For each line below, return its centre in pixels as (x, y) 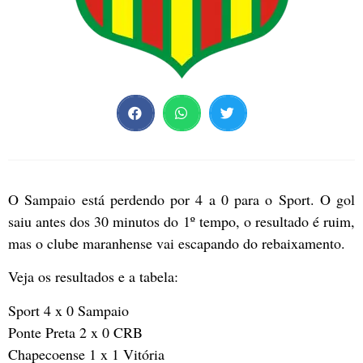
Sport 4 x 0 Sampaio (68, 310)
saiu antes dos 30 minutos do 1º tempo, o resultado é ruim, (181, 221)
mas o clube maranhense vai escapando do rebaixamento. (177, 243)
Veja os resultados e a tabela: (93, 277)
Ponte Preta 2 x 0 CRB (75, 332)
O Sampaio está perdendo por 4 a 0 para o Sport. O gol (181, 199)
